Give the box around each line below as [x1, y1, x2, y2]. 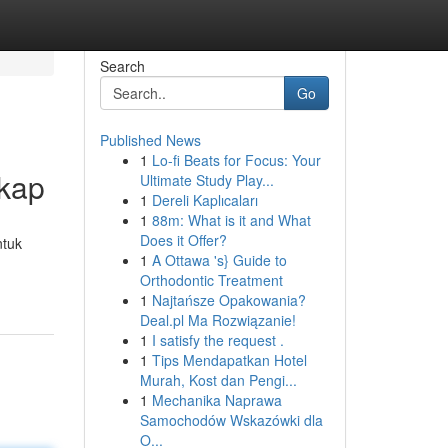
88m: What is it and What [151, 210, 311, 230]
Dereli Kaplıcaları [151, 190, 258, 210]
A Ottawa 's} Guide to [151, 250, 287, 270]
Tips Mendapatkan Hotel [151, 350, 307, 370]
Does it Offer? [139, 230, 227, 250]
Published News [99, 130, 201, 150]
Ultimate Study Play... [139, 170, 274, 190]
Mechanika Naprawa [151, 390, 282, 410]
